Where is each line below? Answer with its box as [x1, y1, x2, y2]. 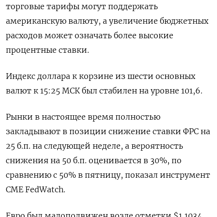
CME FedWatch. [6, 185, 65, 194]
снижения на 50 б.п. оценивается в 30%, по [6, 155, 182, 165]
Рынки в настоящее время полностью [6, 112, 160, 122]
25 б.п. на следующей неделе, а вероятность [6, 141, 183, 151]
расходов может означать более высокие [6, 31, 173, 40]
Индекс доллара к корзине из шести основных [6, 71, 195, 81]
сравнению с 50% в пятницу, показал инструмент [6, 170, 210, 180]
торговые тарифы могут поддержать [6, 1, 158, 11]
